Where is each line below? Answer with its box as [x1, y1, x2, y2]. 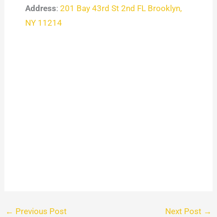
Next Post [165, 206, 203, 216]
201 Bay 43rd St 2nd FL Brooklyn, [60, 3, 182, 14]
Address [25, 3, 56, 14]
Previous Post [14, 206, 67, 216]
